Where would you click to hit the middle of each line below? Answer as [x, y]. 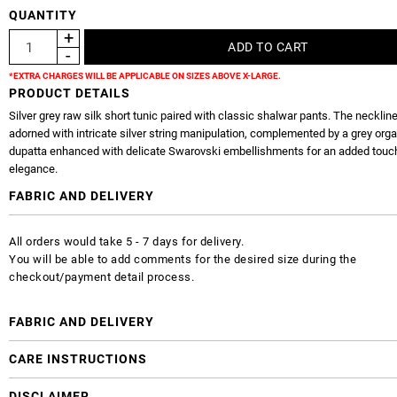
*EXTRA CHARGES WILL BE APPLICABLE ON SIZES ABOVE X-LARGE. [145, 75]
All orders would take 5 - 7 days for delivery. [126, 241]
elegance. [33, 168]
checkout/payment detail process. [101, 276]
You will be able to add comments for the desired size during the [183, 259]
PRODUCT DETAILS [70, 93]
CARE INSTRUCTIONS [78, 358]
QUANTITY [43, 15]
